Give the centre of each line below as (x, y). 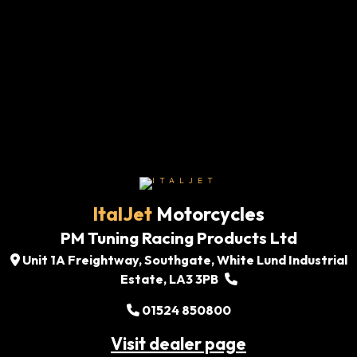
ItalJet (122, 214)
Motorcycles (208, 214)
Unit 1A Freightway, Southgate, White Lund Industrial (183, 260)
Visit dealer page (178, 344)
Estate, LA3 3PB (170, 279)
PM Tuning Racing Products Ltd (178, 238)
